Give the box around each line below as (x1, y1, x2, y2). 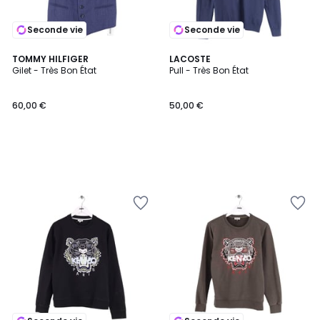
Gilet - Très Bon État (12, 64, 96, 76)
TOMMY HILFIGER (12, 53, 89, 65)
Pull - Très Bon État (169, 64, 249, 76)
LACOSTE (169, 53, 211, 65)
